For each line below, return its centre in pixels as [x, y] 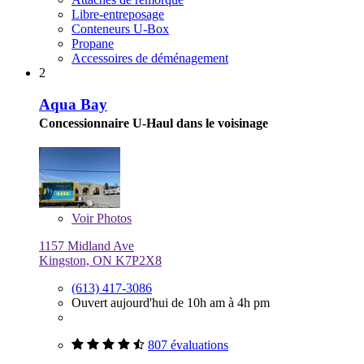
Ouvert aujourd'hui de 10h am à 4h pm [171, 302]
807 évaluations [188, 344]
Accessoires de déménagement [150, 58]
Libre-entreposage [118, 15]
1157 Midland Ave [87, 245]
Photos [113, 218]
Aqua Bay [73, 104]
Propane [93, 44]
